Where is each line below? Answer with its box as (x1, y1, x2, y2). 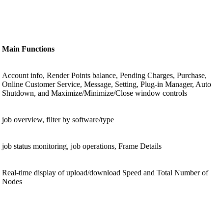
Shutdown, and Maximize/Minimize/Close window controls (2, 89, 187, 98)
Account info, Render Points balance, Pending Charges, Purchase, (2, 71, 207, 80)
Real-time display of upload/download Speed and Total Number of (2, 168, 208, 177)
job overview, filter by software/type (2, 115, 114, 124)
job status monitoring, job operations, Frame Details (2, 142, 162, 151)
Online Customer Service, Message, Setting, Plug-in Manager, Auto (2, 80, 211, 89)
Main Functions (2, 45, 55, 54)
